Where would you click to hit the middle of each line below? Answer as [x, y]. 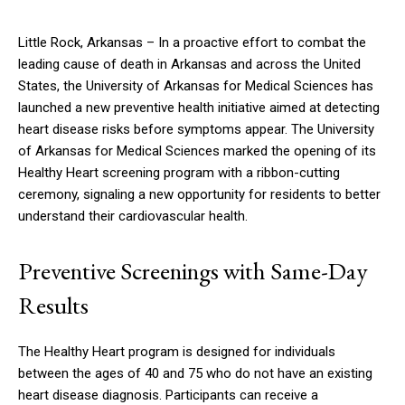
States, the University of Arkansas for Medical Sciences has [196, 86]
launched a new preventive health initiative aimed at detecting [199, 108]
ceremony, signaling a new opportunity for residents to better [199, 195]
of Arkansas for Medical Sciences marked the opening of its [197, 151]
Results [53, 306]
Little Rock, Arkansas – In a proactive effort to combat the [192, 43]
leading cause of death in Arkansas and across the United [189, 65]
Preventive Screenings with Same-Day [193, 271]
